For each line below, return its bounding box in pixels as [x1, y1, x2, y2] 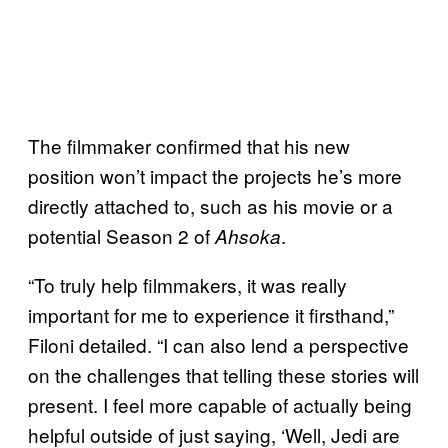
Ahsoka [215, 222, 281, 249]
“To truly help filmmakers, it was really [28, 270, 347, 298]
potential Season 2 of [28, 221, 215, 249]
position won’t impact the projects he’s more [28, 161, 402, 189]
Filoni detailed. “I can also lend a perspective [28, 330, 409, 358]
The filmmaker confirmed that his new [28, 131, 350, 159]
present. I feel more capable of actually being [28, 390, 412, 418]
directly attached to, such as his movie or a [28, 191, 393, 219]
